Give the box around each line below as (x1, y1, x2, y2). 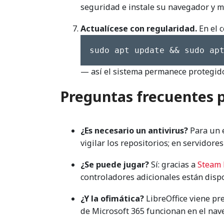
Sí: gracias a (149, 158, 197, 170)
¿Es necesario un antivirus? (80, 124, 188, 136)
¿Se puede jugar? (80, 158, 149, 170)
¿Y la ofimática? (80, 192, 144, 204)
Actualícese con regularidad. (80, 23, 197, 34)
